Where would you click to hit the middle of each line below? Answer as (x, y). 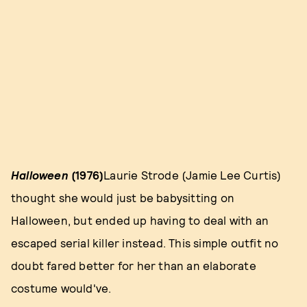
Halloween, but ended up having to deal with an (140, 220)
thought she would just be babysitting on (123, 197)
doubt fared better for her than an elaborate (134, 265)
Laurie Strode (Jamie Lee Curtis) (193, 174)
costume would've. (61, 287)
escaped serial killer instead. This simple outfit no (145, 242)
